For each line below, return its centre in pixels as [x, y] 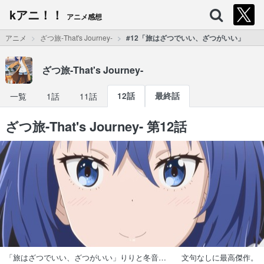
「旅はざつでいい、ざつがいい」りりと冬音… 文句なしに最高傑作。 [131, 257]
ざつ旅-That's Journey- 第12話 [96, 126]
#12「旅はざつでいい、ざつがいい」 [185, 38]
